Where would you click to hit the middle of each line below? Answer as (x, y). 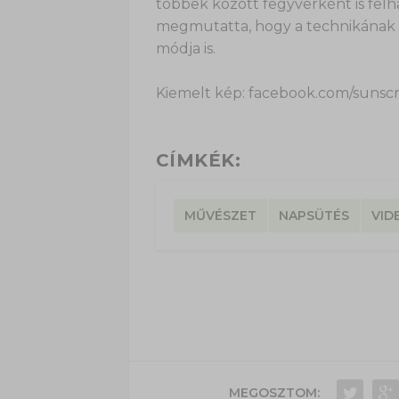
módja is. (185, 48)
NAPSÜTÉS (313, 216)
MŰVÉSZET (220, 216)
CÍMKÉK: (198, 161)
